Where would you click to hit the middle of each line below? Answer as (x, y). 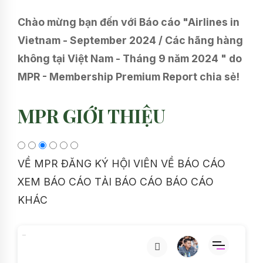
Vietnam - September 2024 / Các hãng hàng (130, 41)
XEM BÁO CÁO (55, 182)
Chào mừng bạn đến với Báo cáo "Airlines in (129, 22)
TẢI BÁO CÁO (129, 182)
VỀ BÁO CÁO (193, 164)
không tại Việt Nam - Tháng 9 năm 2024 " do (130, 59)
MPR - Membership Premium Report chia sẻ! (129, 77)
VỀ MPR (38, 164)
